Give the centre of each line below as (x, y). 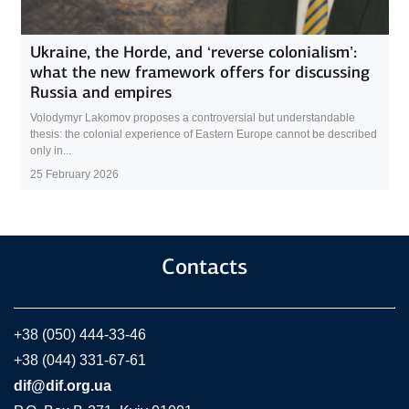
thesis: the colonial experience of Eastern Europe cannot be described (203, 134)
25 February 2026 (74, 174)
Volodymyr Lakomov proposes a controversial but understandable (192, 117)
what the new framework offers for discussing (199, 72)
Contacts (204, 266)
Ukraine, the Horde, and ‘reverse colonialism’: (193, 52)
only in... (50, 150)
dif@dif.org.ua (63, 385)
